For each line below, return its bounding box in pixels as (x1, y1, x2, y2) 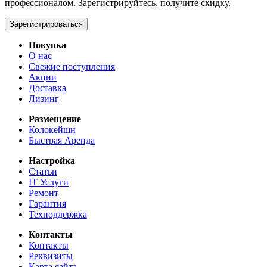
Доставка (29, 82, 66, 93)
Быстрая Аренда (29, 135, 95, 145)
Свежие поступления (29, 61, 115, 72)
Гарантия (29, 198, 66, 209)
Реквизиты (29, 250, 73, 261)
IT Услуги (29, 176, 69, 187)
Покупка (29, 39, 66, 50)
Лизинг (29, 93, 59, 104)
